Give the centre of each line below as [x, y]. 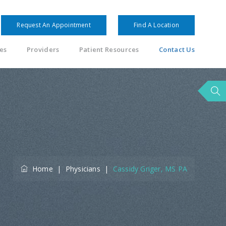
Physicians [83, 169]
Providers [43, 49]
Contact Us [177, 49]
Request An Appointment [54, 25]
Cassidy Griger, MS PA [150, 169]
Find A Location [156, 25]
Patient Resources [109, 49]
